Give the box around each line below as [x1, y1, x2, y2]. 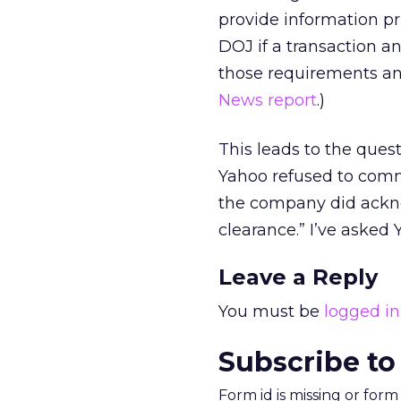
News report [218, 90, 317, 110]
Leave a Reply [218, 264, 378, 290]
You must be [218, 302, 324, 321]
